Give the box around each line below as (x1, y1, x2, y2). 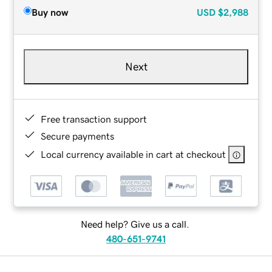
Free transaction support (41, 114, 148, 124)
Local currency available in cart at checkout (41, 149, 226, 159)
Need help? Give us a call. (80, 219, 189, 229)
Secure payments (41, 131, 115, 141)
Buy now (32, 7, 69, 17)
